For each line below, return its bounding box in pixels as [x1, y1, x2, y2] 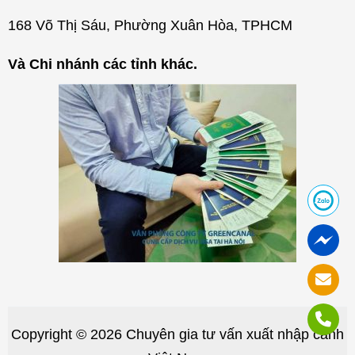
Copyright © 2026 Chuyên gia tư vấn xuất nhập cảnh [11, 326, 344, 342]
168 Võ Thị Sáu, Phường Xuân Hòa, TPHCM [8, 17, 292, 33]
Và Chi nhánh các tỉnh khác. [8, 55, 201, 72]
